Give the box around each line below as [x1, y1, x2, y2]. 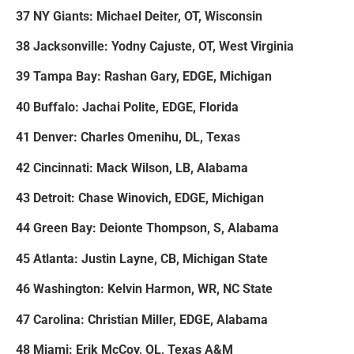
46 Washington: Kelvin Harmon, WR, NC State [16, 281, 273, 297]
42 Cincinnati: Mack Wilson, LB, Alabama [16, 160, 248, 175]
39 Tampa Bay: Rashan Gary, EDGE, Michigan [16, 69, 272, 85]
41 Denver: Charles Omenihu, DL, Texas [16, 130, 240, 145]
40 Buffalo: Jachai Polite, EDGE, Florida [16, 99, 239, 115]
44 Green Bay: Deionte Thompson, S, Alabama [16, 220, 279, 236]
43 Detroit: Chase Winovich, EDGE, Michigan [16, 190, 264, 206]
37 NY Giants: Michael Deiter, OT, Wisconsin [16, 8, 262, 24]
